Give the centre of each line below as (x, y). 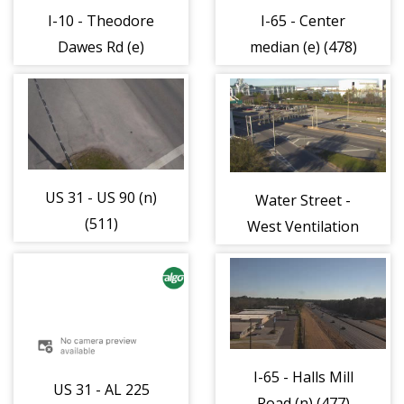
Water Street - (303, 201)
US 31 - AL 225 (101, 390)
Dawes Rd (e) (101, 46)
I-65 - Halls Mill (303, 376)
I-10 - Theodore (101, 20)
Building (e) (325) (303, 253)
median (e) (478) (303, 46)
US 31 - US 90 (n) (101, 197)
